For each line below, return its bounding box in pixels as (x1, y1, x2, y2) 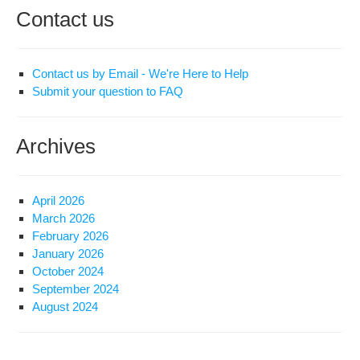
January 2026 (32, 247, 104, 260)
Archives (16, 134, 96, 158)
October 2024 (32, 264, 104, 278)
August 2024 (32, 300, 98, 313)
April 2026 (32, 194, 84, 207)
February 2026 (32, 229, 108, 243)
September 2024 (32, 282, 119, 296)
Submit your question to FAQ (32, 84, 183, 98)
